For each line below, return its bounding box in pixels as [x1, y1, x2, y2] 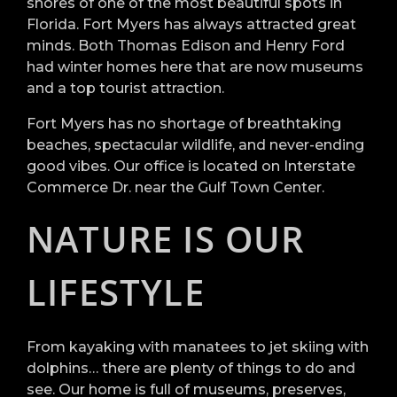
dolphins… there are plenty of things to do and [27, 360, 355, 377]
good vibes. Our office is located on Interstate [27, 158, 355, 175]
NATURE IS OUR [27, 214, 306, 263]
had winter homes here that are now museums [27, 58, 363, 75]
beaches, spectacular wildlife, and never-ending [27, 136, 364, 153]
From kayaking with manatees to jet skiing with [27, 339, 369, 355]
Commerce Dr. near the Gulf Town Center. [27, 179, 324, 196]
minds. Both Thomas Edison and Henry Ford [27, 37, 345, 54]
